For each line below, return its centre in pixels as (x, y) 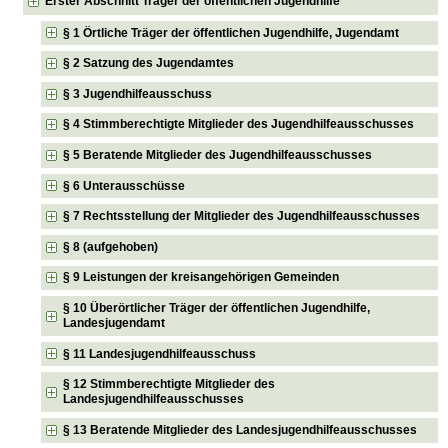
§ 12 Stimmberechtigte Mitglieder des (169, 384)
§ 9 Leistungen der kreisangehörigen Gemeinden (201, 277)
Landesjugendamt (114, 323)
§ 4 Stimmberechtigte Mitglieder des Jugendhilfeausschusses (239, 124)
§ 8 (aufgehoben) (111, 246)
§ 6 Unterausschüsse (124, 185)
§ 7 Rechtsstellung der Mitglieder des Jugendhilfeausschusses (242, 216)
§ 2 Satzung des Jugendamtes (149, 63)
